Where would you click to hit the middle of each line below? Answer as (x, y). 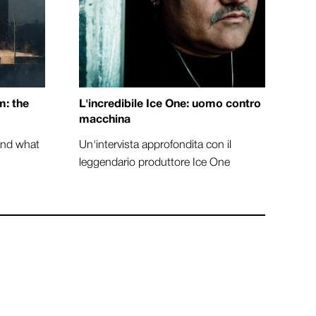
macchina (105, 120)
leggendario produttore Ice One (154, 163)
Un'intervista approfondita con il (155, 146)
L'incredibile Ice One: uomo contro (170, 105)
